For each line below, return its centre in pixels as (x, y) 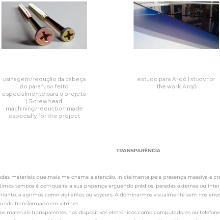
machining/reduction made (44, 108)
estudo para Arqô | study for (162, 79)
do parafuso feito (44, 86)
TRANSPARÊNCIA (138, 151)
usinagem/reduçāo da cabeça (44, 79)
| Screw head (44, 101)
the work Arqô (176, 86)
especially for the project (44, 116)
